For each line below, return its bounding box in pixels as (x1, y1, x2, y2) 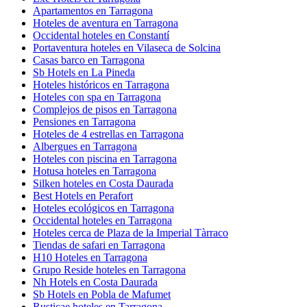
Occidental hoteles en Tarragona (33, 214, 172, 226)
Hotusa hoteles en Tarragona (33, 164, 156, 177)
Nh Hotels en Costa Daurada (33, 275, 158, 288)
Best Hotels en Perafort (33, 189, 133, 201)
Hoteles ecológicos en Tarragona (33, 201, 174, 214)
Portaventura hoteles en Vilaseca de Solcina (33, 41, 221, 53)
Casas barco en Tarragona (33, 53, 145, 66)
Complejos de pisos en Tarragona (33, 103, 177, 115)
